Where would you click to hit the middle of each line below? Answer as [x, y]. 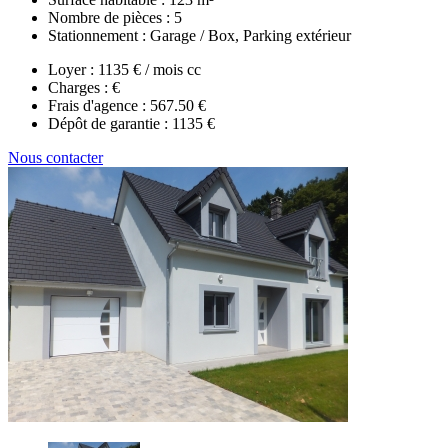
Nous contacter [55, 157]
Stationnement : [99, 35]
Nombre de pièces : [111, 17]
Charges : [80, 87]
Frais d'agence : [99, 105]
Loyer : [73, 69]
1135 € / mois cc [149, 69]
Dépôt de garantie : [110, 123]
